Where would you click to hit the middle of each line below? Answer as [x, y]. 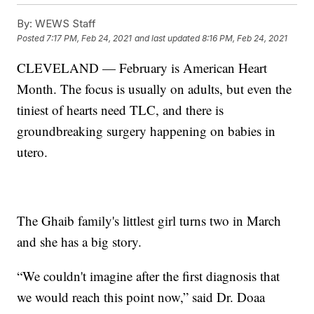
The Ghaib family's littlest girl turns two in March [149, 220]
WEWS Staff [64, 23]
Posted [32, 39]
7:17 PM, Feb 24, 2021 [89, 39]
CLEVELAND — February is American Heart [142, 67]
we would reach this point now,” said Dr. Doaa [141, 296]
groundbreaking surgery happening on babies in [146, 130]
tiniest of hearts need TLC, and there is [121, 109]
